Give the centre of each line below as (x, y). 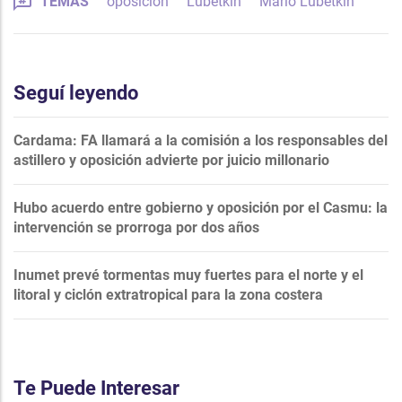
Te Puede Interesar (96, 388)
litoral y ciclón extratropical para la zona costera (168, 294)
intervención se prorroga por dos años (136, 227)
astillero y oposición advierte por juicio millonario (171, 160)
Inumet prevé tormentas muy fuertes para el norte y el (188, 275)
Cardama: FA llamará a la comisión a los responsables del (201, 140)
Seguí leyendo (76, 92)
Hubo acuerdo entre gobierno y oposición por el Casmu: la (201, 207)
